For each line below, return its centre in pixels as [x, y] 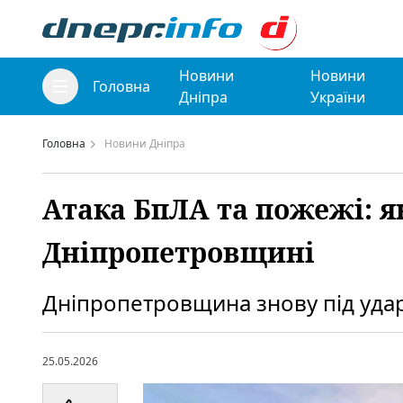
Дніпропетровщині [179, 252]
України [337, 97]
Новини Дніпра [145, 143]
